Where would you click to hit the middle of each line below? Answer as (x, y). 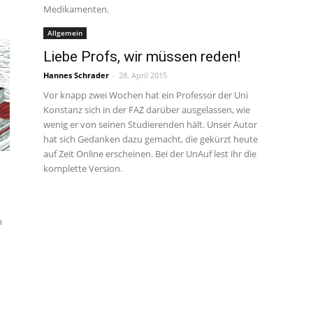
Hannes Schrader (76, 75)
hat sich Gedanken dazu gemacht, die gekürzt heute (151, 139)
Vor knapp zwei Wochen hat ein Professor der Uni (146, 95)
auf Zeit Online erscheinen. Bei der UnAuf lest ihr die (150, 154)
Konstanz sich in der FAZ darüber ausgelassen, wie (147, 110)
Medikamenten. (76, 9)
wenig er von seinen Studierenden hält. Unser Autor (150, 124)
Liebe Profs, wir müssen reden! (142, 57)
